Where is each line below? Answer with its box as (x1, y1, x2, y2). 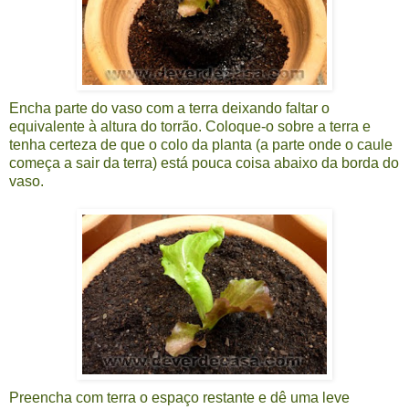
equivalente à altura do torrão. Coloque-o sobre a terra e (9, 119, 371, 135)
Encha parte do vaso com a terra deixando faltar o (9, 100, 330, 117)
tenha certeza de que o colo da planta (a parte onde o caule (9, 137, 393, 153)
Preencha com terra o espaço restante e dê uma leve (9, 390, 350, 406)
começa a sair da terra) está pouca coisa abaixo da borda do (9, 155, 399, 172)
